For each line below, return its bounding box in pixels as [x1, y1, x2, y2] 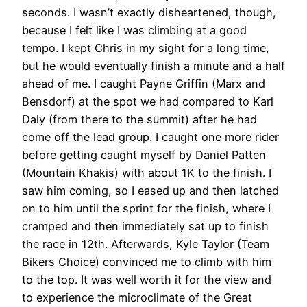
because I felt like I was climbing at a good [22, 23, 247, 38]
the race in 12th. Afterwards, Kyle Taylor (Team [22, 237, 269, 251]
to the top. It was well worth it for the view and [22, 273, 271, 287]
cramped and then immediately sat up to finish [22, 219, 269, 234]
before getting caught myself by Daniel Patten [22, 148, 266, 162]
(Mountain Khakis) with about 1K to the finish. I [22, 166, 271, 180]
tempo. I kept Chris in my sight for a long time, [22, 41, 269, 56]
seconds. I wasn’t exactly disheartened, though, [22, 5, 276, 20]
